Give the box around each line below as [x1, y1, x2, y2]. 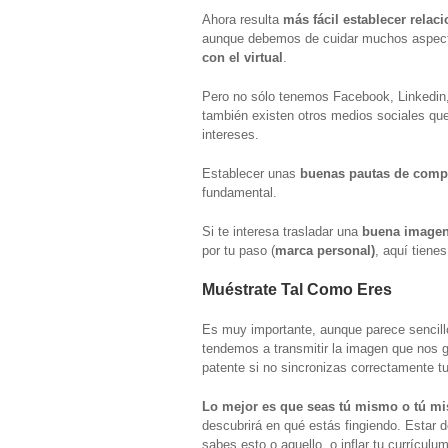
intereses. [202, 126, 259, 142]
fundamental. [202, 184, 277, 200]
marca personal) [275, 242, 375, 258]
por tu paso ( [202, 242, 275, 258]
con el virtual [202, 49, 283, 65]
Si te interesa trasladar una [202, 223, 362, 239]
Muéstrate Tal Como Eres [202, 280, 392, 298]
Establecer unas [202, 165, 296, 181]
